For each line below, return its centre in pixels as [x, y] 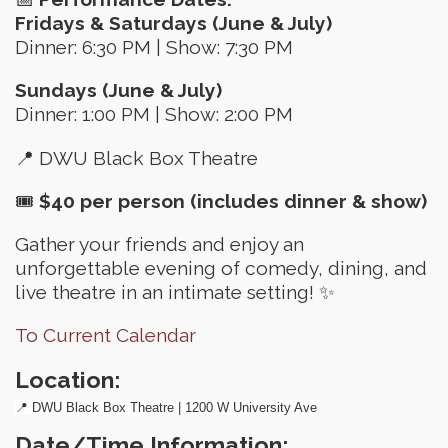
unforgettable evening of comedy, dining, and [221, 267]
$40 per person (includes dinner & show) [233, 200]
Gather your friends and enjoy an [159, 243]
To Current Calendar [105, 335]
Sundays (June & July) [118, 90]
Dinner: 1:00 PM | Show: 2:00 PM [154, 114]
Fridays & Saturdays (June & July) [173, 23]
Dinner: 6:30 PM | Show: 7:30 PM [154, 47]
